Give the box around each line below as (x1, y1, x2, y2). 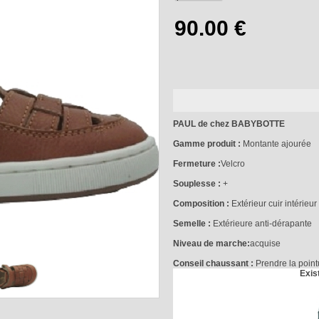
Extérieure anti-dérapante (210, 219, 312, 229)
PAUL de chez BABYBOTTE (172, 119, 285, 129)
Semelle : (172, 219, 211, 229)
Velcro (220, 159, 245, 169)
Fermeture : (172, 159, 221, 169)
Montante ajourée (240, 139, 311, 149)
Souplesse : (172, 179, 221, 189)
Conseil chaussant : (172, 258, 253, 268)
